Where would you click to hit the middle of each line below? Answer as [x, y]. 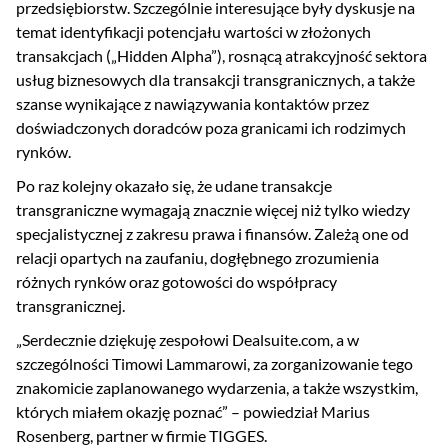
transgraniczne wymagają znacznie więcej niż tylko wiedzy [213, 210]
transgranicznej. [70, 306]
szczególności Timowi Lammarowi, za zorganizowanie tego [214, 364]
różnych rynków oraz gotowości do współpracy [176, 282]
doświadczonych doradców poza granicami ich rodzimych [211, 128]
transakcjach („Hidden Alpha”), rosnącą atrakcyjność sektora [221, 56]
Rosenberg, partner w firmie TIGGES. [141, 436]
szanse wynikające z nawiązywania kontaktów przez [192, 104]
